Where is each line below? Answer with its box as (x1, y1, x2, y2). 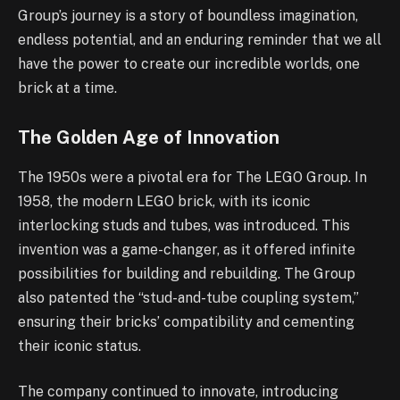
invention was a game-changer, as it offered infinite (18, 240, 355, 258)
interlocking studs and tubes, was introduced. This (18, 216, 350, 234)
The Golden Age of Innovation (18, 127, 279, 149)
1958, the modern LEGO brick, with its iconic (18, 192, 311, 210)
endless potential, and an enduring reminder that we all (18, 30, 381, 48)
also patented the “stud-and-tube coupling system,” (18, 288, 359, 306)
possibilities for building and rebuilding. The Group (18, 264, 355, 282)
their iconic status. (18, 337, 141, 354)
